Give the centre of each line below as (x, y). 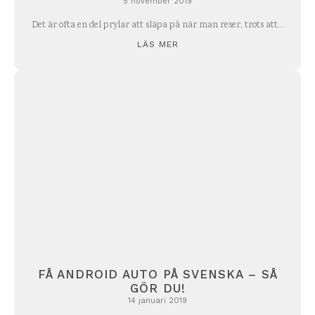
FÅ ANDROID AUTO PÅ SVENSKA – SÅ (157, 274)
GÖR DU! (157, 288)
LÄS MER (157, 45)
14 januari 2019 (157, 300)
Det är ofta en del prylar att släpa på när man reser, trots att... (157, 26)
